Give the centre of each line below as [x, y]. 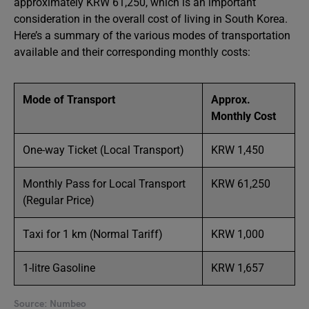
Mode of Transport [69, 100]
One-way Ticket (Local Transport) [103, 150]
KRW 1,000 [238, 234]
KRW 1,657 [238, 268]
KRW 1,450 [238, 150]
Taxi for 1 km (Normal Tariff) [93, 234]
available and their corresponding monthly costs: [132, 52]
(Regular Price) [59, 200]
